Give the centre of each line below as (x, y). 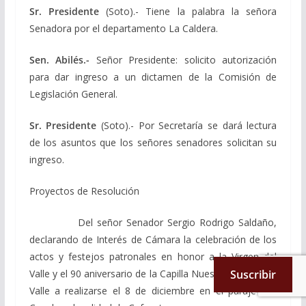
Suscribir (253, 275)
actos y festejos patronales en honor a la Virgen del (153, 256)
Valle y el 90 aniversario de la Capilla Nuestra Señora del (153, 273)
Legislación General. (73, 94)
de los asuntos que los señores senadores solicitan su (153, 142)
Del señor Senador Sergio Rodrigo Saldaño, (153, 222)
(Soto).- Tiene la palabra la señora (188, 11)
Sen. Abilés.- (62, 59)
